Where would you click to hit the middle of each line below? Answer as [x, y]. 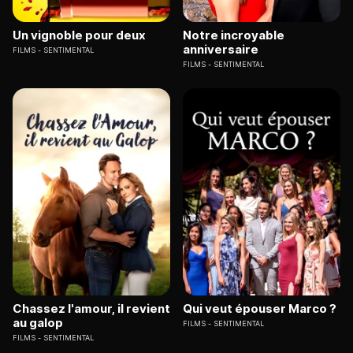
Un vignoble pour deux [79, 35]
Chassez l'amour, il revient [91, 308]
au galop [38, 322]
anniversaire [221, 50]
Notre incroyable [234, 35]
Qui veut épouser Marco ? [260, 308]
